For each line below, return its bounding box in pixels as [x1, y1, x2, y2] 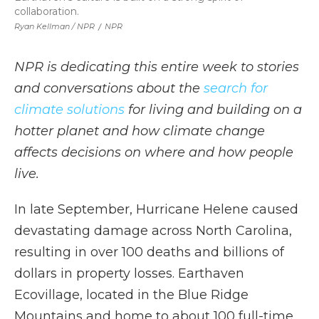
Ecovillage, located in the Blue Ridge [14, 287, 249, 303]
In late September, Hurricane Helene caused [14, 202, 298, 217]
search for [204, 80, 268, 96]
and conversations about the [14, 80, 204, 96]
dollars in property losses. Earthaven [14, 266, 244, 281]
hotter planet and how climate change [14, 123, 265, 139]
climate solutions [14, 102, 125, 117]
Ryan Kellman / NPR [14, 21, 95, 31]
